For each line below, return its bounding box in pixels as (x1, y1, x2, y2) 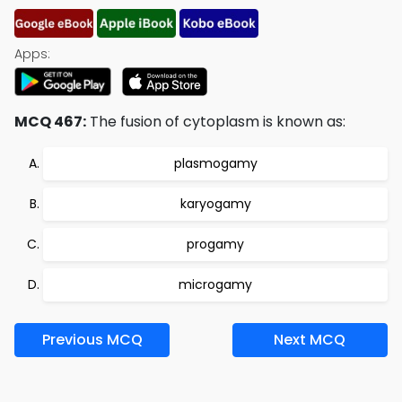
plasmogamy (173, 154, 258, 172)
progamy (187, 235, 244, 253)
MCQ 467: (14, 111, 86, 132)
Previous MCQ (41, 329, 143, 350)
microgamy (179, 275, 252, 293)
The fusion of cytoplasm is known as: (86, 111, 345, 132)
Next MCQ (274, 329, 346, 350)
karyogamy (179, 195, 251, 213)
